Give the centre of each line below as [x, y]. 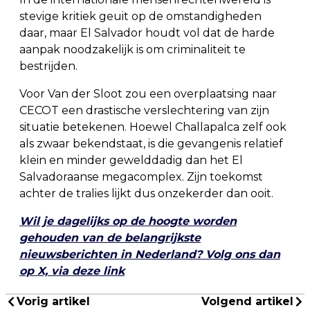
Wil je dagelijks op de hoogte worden [128, 221]
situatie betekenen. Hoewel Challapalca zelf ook [153, 127]
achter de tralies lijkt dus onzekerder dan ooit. [146, 194]
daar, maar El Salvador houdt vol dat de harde [147, 33]
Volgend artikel [247, 302]
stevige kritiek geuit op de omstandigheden [140, 17]
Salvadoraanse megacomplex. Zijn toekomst [141, 177]
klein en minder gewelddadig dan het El [131, 161]
